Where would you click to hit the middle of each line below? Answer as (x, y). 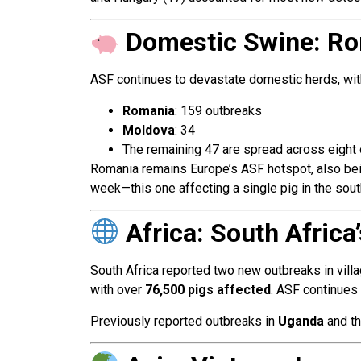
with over (118, 290)
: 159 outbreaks (218, 110)
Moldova (149, 130)
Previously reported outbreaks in (184, 321)
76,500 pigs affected (208, 290)
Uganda (301, 321)
